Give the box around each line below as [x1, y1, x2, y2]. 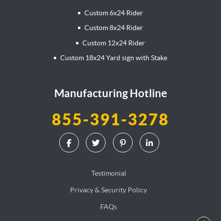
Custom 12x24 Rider [82, 38, 145, 47]
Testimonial [91, 169, 126, 178]
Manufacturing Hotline [54, 87, 167, 100]
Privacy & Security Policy [70, 186, 147, 194]
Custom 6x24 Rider [84, 8, 143, 17]
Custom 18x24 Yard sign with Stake [60, 54, 167, 62]
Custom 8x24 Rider [84, 24, 143, 32]
